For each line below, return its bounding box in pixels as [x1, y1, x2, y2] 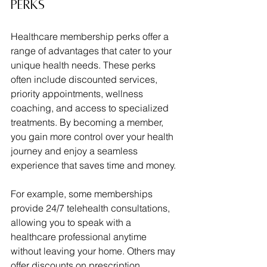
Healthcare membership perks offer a [11, 30, 171, 42]
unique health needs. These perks [11, 58, 158, 71]
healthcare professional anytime [11, 230, 149, 243]
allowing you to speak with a [11, 216, 133, 228]
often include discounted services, [11, 73, 160, 85]
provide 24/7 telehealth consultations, [11, 201, 172, 214]
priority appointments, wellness [11, 87, 145, 100]
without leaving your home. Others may [11, 244, 178, 257]
